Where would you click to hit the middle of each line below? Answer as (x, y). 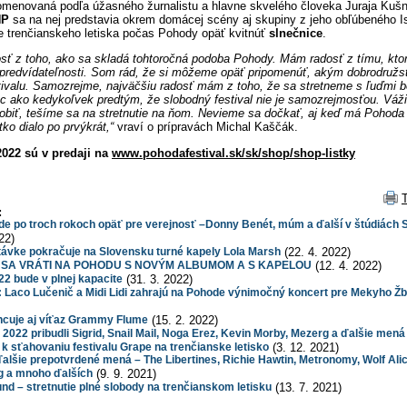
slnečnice (296, 34)
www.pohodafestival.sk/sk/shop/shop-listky (233, 153)
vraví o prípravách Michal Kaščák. (206, 127)
